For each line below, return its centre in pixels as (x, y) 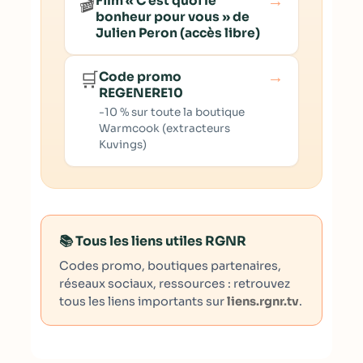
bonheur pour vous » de (173, 17)
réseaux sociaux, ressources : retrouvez (175, 284)
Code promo (140, 77)
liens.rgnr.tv (263, 301)
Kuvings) (123, 145)
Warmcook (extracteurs (164, 128)
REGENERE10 (141, 93)
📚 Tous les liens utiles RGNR (153, 241)
